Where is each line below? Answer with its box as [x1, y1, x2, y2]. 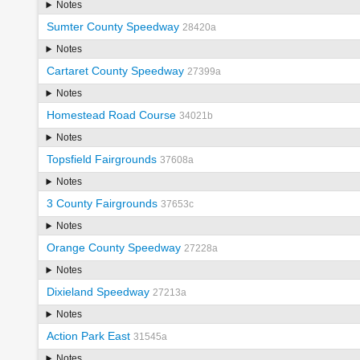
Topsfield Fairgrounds [46, 153, 157, 166]
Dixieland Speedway [46, 285, 149, 299]
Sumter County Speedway [46, 20, 179, 34]
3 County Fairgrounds [46, 197, 157, 211]
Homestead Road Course [46, 108, 176, 122]
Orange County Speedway [46, 241, 181, 255]
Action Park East [46, 329, 130, 343]
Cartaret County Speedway [46, 64, 184, 78]
